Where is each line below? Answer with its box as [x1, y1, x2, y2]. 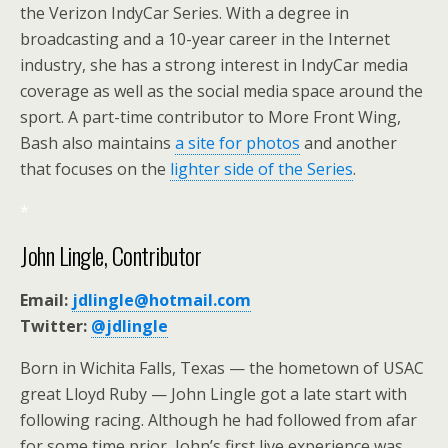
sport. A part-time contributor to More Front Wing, [20, 106, 401, 128]
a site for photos [175, 132, 300, 154]
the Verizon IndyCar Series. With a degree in [20, 2, 349, 24]
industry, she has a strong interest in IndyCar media [20, 54, 408, 76]
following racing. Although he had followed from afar [20, 409, 417, 431]
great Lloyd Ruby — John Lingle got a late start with [20, 383, 407, 405]
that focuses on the [20, 158, 170, 180]
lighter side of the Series [170, 158, 353, 180]
